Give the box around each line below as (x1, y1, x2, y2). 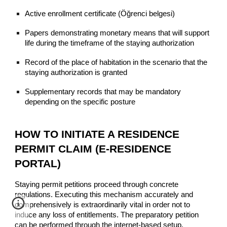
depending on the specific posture (25, 97, 136, 106)
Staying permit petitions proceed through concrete (15, 180, 179, 188)
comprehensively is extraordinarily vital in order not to (15, 200, 191, 209)
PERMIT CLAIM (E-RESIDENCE (15, 142, 172, 155)
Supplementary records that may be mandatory (25, 87, 181, 96)
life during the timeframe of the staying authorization (25, 39, 195, 47)
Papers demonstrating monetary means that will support (25, 28, 210, 37)
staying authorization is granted (25, 68, 128, 77)
